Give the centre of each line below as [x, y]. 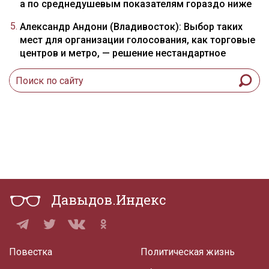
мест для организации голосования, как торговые [138, 40]
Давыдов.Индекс [108, 200]
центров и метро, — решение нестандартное [123, 53]
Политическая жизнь [188, 252]
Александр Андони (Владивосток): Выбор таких [131, 27]
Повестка [31, 252]
